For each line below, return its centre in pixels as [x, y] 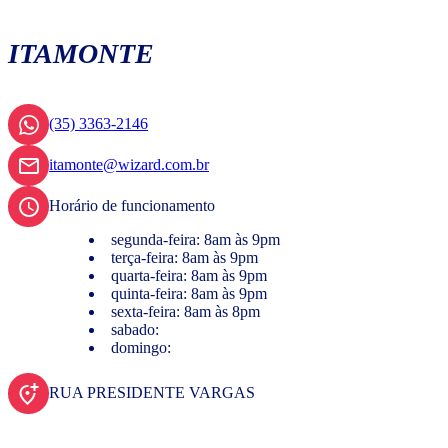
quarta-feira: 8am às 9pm [189, 276]
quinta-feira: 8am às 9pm [189, 294]
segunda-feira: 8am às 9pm [195, 240]
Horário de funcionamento [132, 206]
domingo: [141, 348]
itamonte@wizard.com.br [129, 165]
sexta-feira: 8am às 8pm [185, 312]
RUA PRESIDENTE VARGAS [152, 393]
